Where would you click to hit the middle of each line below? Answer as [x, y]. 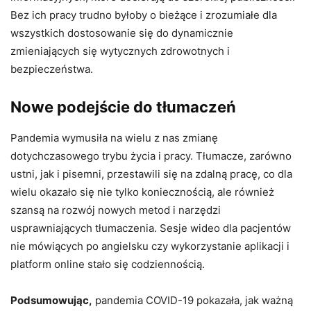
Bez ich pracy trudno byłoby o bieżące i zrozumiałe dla [144, 15]
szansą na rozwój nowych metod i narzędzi [116, 210]
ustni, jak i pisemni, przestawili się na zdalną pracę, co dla [151, 174]
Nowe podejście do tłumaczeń [123, 107]
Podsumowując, [51, 300]
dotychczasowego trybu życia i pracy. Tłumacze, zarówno [151, 155]
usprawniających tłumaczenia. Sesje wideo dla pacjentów [151, 228]
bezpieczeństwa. [52, 69]
